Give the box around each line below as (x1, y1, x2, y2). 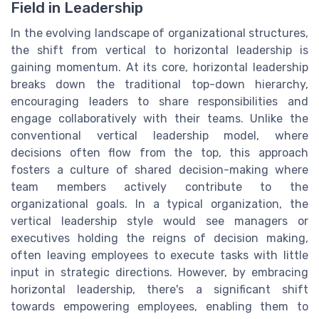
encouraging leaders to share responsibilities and (11, 94, 308, 108)
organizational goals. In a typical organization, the (11, 197, 308, 211)
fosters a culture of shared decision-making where (11, 162, 308, 177)
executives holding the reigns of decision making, (11, 231, 308, 245)
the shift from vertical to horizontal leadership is (11, 43, 308, 57)
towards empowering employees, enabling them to (11, 299, 308, 313)
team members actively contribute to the (11, 179, 308, 194)
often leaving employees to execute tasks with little (11, 248, 308, 262)
